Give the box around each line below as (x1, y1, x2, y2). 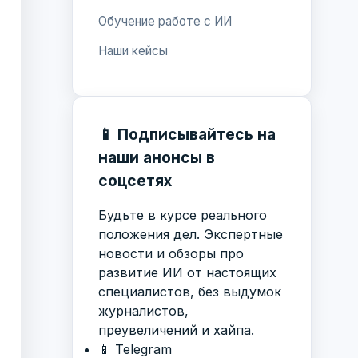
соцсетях (98, 170, 172, 190)
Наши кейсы (98, 43, 168, 59)
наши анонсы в (98, 147, 215, 167)
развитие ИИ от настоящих (98, 264, 276, 280)
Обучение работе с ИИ (98, 14, 232, 30)
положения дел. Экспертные (98, 225, 283, 242)
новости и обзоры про (98, 245, 244, 261)
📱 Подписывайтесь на (98, 124, 276, 144)
